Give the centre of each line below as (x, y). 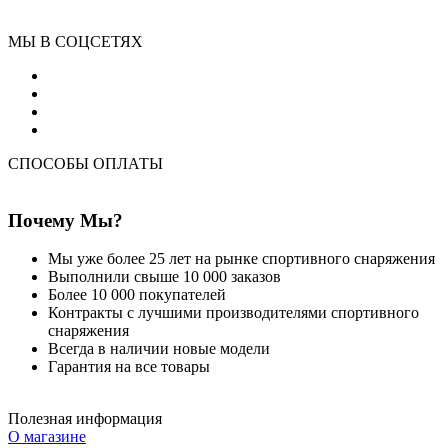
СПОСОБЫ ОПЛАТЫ (85, 164)
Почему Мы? (65, 220)
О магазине (47, 437)
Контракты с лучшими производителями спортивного (233, 313)
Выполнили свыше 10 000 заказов (164, 277)
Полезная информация (85, 419)
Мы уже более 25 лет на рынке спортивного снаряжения (241, 259)
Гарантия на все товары (129, 367)
